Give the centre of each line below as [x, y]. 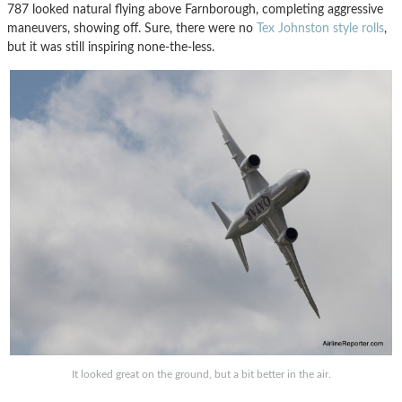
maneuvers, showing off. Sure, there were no [132, 29]
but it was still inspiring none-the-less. [111, 48]
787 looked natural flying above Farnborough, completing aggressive [195, 10]
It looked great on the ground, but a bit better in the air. [201, 374]
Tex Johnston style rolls [320, 29]
